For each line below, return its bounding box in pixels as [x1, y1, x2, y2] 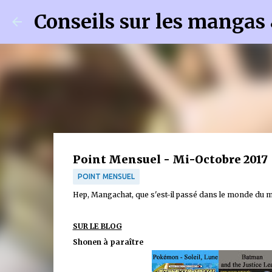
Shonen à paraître [72, 237, 143, 246]
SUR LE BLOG [72, 222, 122, 231]
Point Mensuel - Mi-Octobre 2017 [72, 152, 268, 166]
